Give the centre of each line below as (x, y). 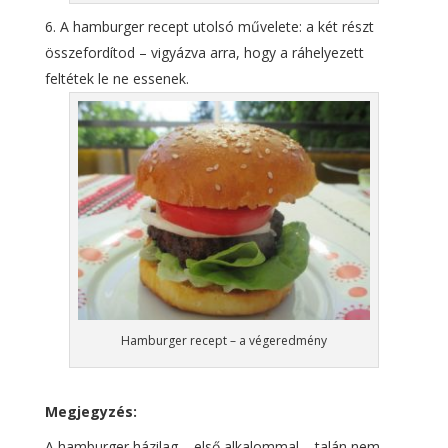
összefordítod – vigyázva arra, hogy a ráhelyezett (204, 52)
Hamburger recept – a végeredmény (223, 340)
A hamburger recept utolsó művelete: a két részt (216, 26)
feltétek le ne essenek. (116, 78)
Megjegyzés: (90, 411)
